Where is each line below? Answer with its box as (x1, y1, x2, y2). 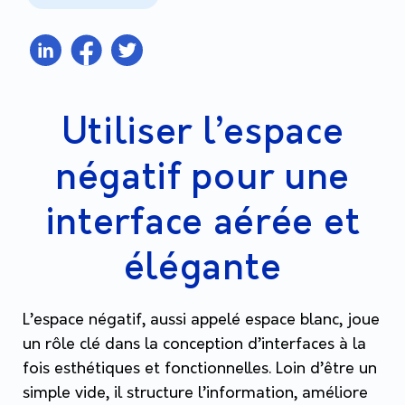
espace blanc (245, 310, 339, 330)
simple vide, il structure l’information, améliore (23, 383, 368, 403)
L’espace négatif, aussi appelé (23, 310, 245, 330)
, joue (339, 310, 380, 330)
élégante (123, 248, 282, 290)
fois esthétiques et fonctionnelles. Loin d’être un (23, 359, 377, 379)
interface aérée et (44, 202, 361, 245)
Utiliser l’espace (61, 112, 344, 155)
